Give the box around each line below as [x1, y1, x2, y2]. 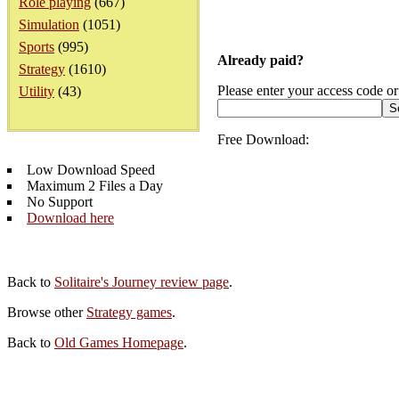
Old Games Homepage [54, 335, 183, 350]
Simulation [19, 17, 79, 32]
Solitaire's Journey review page [54, 274, 229, 289]
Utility [19, 84, 54, 99]
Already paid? [217, 53, 304, 68]
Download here [27, 210, 114, 225]
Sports [19, 39, 54, 54]
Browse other [7, 305, 86, 320]
